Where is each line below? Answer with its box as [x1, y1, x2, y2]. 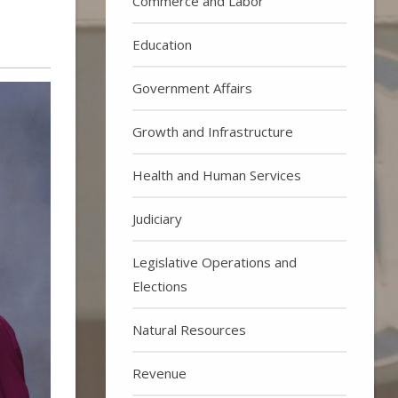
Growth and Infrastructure [132, 122, 294, 140]
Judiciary [132, 209, 183, 227]
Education [132, 35, 193, 53]
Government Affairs [132, 78, 253, 97]
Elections [132, 276, 188, 295]
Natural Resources [132, 320, 247, 338]
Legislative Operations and [132, 252, 298, 271]
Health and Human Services [132, 165, 302, 184]
